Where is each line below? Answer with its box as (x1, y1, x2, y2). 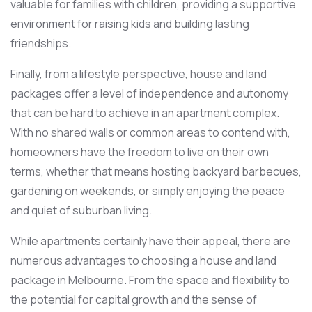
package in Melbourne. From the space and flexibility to (10, 272, 290, 288)
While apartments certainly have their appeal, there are (10, 233, 290, 249)
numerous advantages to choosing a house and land (10, 252, 276, 268)
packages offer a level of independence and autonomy (10, 85, 288, 101)
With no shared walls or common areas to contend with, (10, 124, 290, 140)
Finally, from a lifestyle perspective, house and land (10, 65, 267, 81)
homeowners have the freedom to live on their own (10, 143, 269, 159)
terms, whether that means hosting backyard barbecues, (10, 163, 302, 179)
